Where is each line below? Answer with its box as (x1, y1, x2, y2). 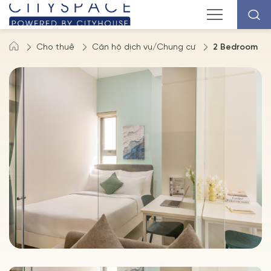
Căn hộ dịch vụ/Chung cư (92, 43, 195, 52)
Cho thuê (36, 43, 74, 52)
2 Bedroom (213, 43, 258, 52)
